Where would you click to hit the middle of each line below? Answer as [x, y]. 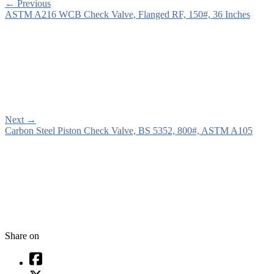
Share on [22, 235]
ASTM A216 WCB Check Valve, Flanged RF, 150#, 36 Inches [128, 14]
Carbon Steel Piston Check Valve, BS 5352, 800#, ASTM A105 [129, 130]
